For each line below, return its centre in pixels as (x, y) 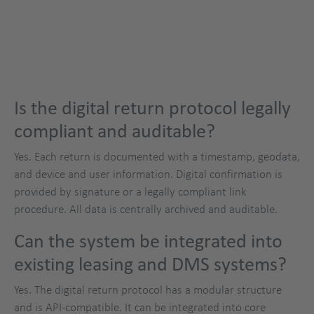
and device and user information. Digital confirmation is (148, 174)
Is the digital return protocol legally (152, 108)
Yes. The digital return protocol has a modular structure (148, 290)
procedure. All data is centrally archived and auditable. (146, 209)
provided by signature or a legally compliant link (130, 192)
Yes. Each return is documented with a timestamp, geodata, (157, 157)
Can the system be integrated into (148, 241)
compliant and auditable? (115, 131)
